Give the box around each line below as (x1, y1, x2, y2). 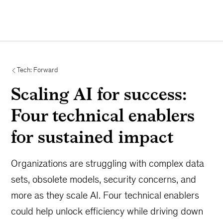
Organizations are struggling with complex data (11, 158, 205, 169)
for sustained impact (11, 123, 174, 150)
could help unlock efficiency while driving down (11, 206, 204, 217)
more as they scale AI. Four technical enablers (11, 190, 200, 201)
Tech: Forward (17, 66, 59, 74)
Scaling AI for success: (11, 81, 186, 107)
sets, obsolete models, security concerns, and (11, 174, 197, 185)
